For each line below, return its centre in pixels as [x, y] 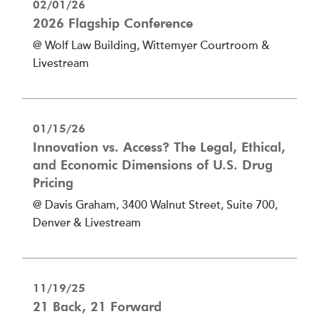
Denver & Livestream [87, 223]
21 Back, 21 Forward [97, 306]
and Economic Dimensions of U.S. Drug [153, 164]
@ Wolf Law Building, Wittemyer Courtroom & [151, 46]
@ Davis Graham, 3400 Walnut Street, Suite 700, [155, 205]
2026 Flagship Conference [113, 23]
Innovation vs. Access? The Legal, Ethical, [159, 147]
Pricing [53, 182]
